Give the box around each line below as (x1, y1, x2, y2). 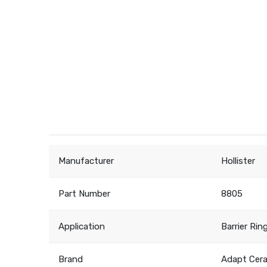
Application (58, 221, 105, 232)
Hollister (221, 156, 256, 167)
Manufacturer (58, 156, 114, 167)
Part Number (58, 188, 111, 200)
